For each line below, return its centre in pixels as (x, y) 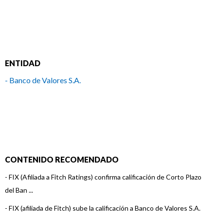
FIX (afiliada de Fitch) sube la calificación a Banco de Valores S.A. (105, 208)
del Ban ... (19, 190)
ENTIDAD (23, 63)
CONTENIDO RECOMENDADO (62, 159)
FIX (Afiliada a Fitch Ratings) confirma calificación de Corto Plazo (105, 177)
